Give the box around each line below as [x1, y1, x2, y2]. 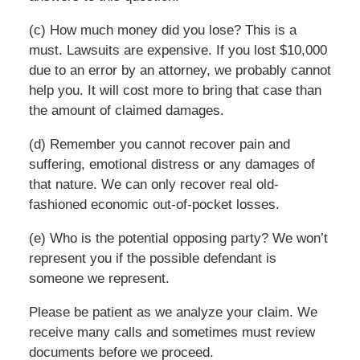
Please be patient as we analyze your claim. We [28, 304, 317, 320]
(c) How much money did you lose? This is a [28, 22, 297, 38]
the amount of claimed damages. [28, 102, 224, 118]
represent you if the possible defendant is [28, 250, 276, 266]
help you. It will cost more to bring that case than [28, 82, 321, 98]
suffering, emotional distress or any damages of [28, 156, 315, 172]
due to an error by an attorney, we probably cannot [28, 62, 331, 78]
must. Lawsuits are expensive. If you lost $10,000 [28, 42, 327, 58]
